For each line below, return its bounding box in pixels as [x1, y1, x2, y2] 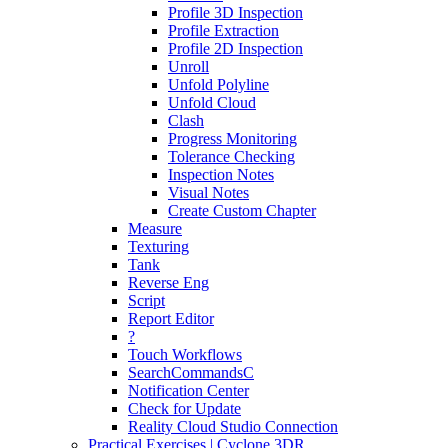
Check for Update [128, 400, 241, 417]
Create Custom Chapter [168, 202, 316, 219]
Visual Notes [168, 184, 249, 201]
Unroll [168, 58, 209, 75]
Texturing [128, 238, 189, 255]
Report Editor [128, 310, 214, 327]
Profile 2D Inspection [168, 40, 303, 57]
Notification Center [128, 382, 249, 399]
